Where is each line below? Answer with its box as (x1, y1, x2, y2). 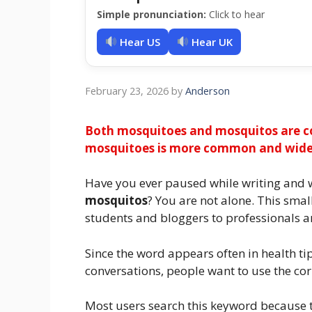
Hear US (117, 34, 161, 49)
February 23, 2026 (85, 84, 169, 97)
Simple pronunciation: (97, 7, 206, 21)
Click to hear (206, 7, 265, 21)
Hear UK (189, 34, 233, 49)
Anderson (185, 84, 230, 97)
